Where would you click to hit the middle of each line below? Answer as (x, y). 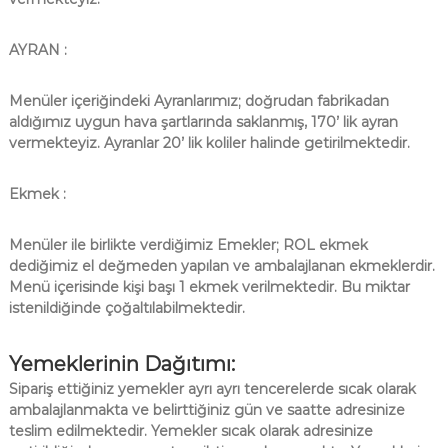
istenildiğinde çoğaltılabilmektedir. (130, 308)
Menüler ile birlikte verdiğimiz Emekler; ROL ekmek (188, 245)
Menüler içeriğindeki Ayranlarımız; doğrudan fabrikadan (198, 101)
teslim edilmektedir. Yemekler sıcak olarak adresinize (190, 431)
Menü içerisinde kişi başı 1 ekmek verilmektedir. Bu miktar (209, 287)
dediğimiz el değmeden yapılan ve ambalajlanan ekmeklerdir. (221, 266)
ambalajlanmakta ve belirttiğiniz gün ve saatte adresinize (206, 410)
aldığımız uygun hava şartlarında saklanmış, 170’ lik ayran (203, 122)
